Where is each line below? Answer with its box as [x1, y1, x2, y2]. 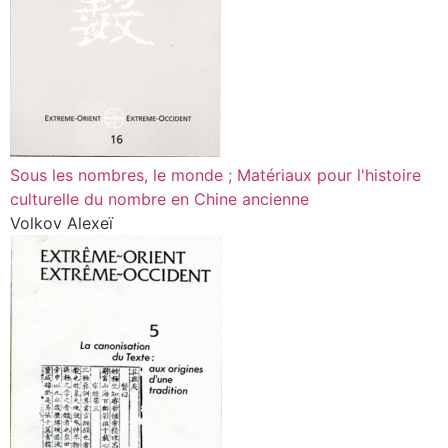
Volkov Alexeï [10, 213, 113, 233]
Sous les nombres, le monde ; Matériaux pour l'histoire [10, 165, 421, 185]
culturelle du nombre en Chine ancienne [10, 189, 309, 209]
